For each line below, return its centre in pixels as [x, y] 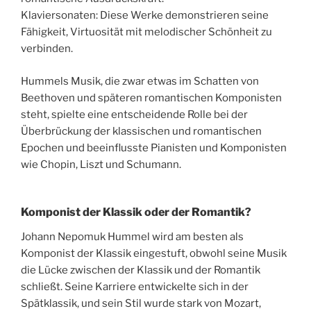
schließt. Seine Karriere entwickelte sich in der [135, 287]
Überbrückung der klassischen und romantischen [141, 131]
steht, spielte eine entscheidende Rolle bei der [134, 114]
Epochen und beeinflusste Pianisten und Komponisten [154, 148]
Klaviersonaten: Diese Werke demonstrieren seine [145, 16]
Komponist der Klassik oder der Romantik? [136, 212]
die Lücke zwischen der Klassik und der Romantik [141, 270]
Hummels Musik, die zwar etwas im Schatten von [140, 81]
